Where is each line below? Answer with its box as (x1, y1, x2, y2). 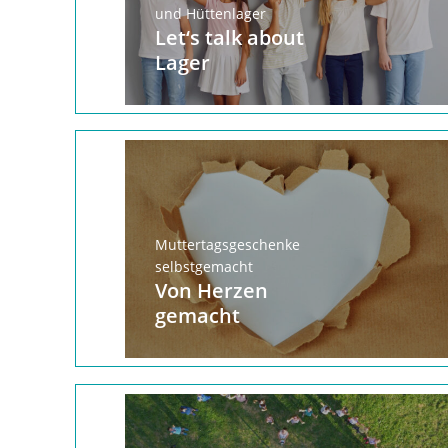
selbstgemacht (154, 256, 253, 276)
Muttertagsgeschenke (154, 234, 300, 254)
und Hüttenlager (154, 3, 266, 23)
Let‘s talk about (154, 23, 304, 51)
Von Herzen (154, 276, 268, 304)
